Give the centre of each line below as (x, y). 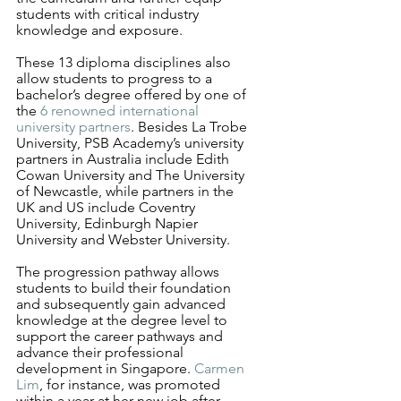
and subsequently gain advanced (123, 304)
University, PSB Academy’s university (132, 143)
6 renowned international (121, 111)
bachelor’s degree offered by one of (133, 94)
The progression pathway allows (119, 272)
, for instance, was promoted (132, 384)
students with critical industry (109, 14)
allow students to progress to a (116, 78)
